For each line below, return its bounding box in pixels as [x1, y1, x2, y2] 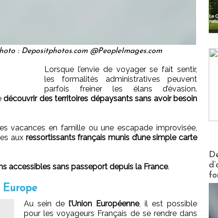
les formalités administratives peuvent [44, 74, 197, 84]
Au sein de [24, 199, 69, 208]
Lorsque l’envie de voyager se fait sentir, [44, 64, 197, 74]
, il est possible [139, 199, 197, 208]
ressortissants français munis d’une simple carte [25, 132, 197, 142]
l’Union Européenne [69, 199, 139, 208]
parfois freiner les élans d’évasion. [44, 84, 197, 93]
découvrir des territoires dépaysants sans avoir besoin [3, 93, 197, 103]
